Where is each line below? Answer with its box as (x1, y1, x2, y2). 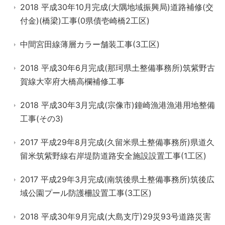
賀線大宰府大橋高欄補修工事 (20, 76, 125, 86)
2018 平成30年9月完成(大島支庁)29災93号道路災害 (20, 211, 211, 221)
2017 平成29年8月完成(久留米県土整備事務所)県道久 (20, 137, 214, 147)
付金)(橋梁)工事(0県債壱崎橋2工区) (20, 16, 150, 26)
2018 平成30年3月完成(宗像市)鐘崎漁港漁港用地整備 (20, 100, 215, 110)
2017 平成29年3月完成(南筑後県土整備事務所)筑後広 (20, 174, 214, 184)
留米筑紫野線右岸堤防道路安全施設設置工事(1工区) (20, 151, 206, 161)
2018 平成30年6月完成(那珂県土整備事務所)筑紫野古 (20, 63, 215, 73)
